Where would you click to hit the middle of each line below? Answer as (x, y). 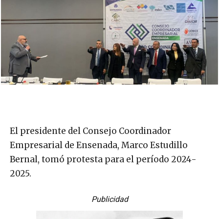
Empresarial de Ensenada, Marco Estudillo (99, 145)
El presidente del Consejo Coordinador (90, 131)
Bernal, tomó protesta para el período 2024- (103, 160)
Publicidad (109, 199)
